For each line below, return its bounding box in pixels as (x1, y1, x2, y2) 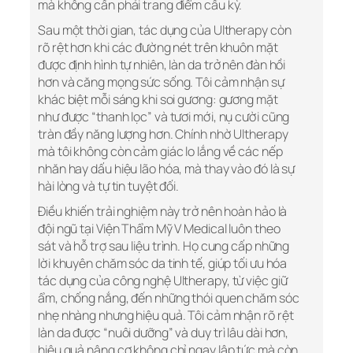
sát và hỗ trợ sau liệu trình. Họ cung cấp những (38, 237, 290, 255)
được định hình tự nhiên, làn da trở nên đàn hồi (38, 56, 286, 74)
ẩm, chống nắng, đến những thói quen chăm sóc (38, 289, 299, 307)
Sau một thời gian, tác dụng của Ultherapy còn (38, 21, 292, 39)
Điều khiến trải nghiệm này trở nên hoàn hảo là (38, 203, 288, 221)
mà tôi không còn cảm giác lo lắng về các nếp (38, 143, 283, 161)
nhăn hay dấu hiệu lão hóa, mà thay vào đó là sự (38, 160, 295, 178)
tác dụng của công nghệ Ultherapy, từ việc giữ (38, 272, 288, 290)
